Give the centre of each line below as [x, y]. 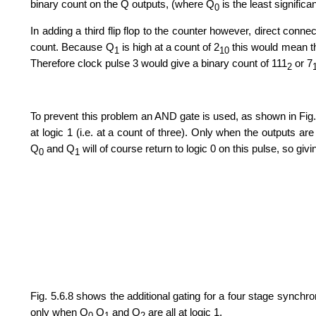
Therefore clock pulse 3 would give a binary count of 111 [159, 63]
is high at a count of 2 [169, 47]
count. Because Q [72, 47]
